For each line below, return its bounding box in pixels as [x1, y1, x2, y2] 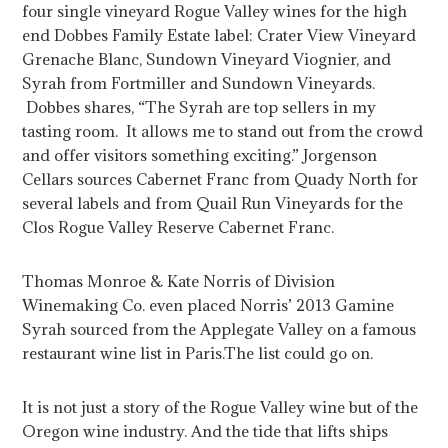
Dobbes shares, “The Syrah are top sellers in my [22, 97, 377, 118]
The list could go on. [224, 343, 374, 364]
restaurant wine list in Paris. [22, 343, 225, 364]
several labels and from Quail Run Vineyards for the [22, 193, 404, 214]
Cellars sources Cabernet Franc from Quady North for [22, 169, 419, 190]
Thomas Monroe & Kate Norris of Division [22, 271, 336, 292]
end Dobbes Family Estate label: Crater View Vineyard [22, 25, 417, 46]
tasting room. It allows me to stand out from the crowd [22, 121, 424, 142]
